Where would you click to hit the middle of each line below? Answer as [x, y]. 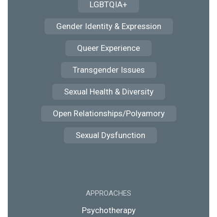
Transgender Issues [108, 70]
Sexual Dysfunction [110, 135]
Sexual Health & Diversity [108, 92]
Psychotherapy [108, 210]
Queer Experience [108, 48]
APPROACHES [108, 193]
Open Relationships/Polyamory [108, 113]
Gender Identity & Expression [108, 26]
